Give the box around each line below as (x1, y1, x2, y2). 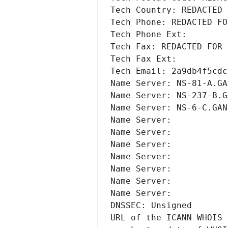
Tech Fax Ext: (110, 54, 177, 64)
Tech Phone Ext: (110, 30, 187, 40)
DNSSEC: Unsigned (110, 201, 192, 211)
